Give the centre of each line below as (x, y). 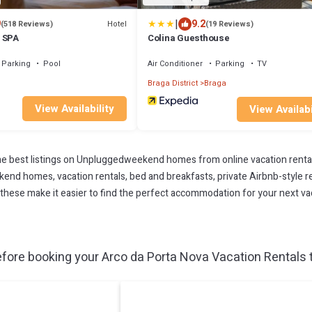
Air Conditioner (175, 64)
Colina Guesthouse (189, 38)
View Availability (75, 108)
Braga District (173, 83)
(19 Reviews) (229, 24)
